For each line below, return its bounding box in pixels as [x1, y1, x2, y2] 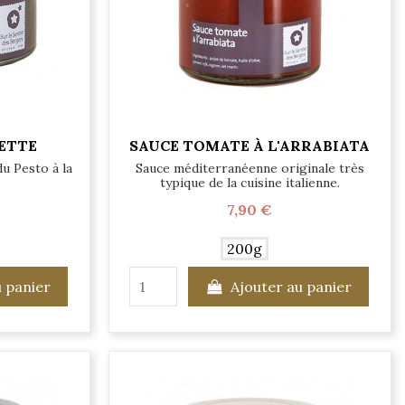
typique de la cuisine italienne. [159, 174, 340, 191]
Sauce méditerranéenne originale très [135, 159, 364, 176]
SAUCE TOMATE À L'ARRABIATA [129, 137, 371, 155]
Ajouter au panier [231, 277, 353, 296]
